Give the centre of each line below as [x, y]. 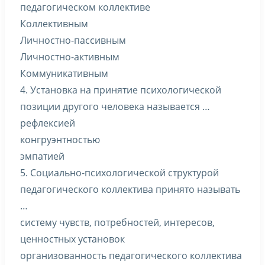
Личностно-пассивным [73, 40]
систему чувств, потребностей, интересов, [117, 222]
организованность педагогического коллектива [131, 256]
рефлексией [48, 123]
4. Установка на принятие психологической [121, 90]
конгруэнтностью [60, 140]
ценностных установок [72, 239]
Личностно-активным [70, 57]
